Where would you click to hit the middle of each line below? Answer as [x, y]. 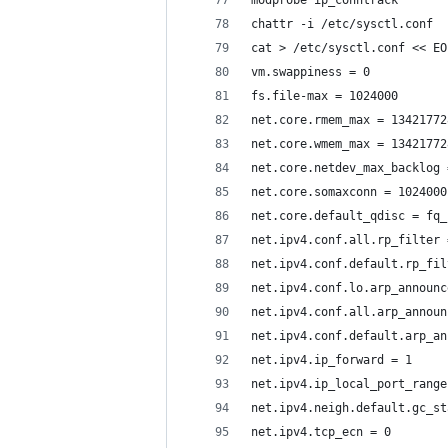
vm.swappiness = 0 [310, 72]
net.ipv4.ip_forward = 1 [331, 360]
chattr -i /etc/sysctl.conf [342, 24]
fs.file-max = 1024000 [324, 96]
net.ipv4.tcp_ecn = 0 [321, 432]
